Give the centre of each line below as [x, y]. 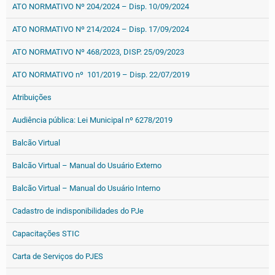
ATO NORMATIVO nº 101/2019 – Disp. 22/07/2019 [101, 75]
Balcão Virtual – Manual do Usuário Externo [87, 165]
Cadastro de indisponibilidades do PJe [78, 211]
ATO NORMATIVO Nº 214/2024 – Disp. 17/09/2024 [101, 29]
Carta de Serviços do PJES [58, 256]
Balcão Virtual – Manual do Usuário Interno [86, 188]
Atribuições [32, 97]
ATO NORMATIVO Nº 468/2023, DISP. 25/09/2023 [98, 52]
